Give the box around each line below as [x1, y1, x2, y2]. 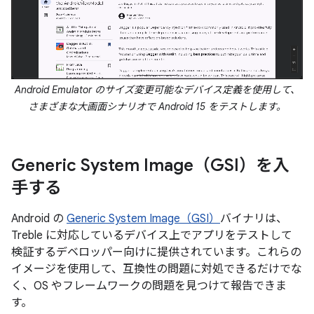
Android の [11, 212, 67, 226]
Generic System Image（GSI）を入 [11, 155, 289, 177]
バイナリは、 [220, 212, 287, 226]
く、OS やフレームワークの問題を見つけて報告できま [11, 279, 287, 294]
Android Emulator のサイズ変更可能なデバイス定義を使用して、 [14, 83, 300, 97]
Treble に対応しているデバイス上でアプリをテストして [11, 228, 292, 243]
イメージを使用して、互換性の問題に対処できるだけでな [11, 262, 302, 277]
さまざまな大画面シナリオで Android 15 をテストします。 [28, 100, 286, 114]
